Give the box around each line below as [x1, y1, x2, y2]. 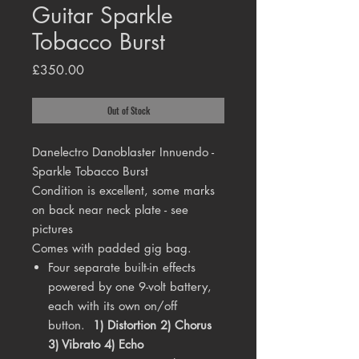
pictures [32, 221, 73, 237]
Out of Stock [107, 104, 150, 118]
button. [48, 317, 93, 333]
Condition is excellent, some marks [32, 183, 215, 199]
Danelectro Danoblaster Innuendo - [32, 144, 214, 160]
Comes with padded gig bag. [32, 240, 192, 256]
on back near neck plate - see [32, 202, 188, 218]
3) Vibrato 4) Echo [48, 337, 143, 353]
